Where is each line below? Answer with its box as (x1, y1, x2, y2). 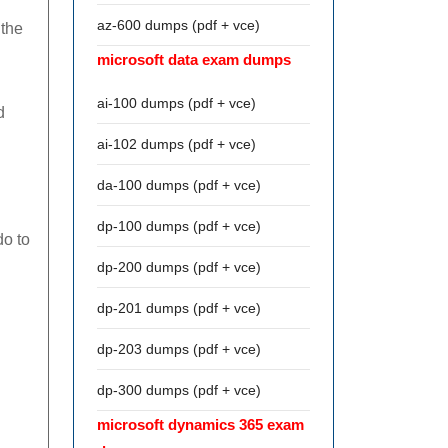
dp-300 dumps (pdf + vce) (97, 382, 261, 398)
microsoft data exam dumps (97, 51, 291, 68)
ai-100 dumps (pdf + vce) (97, 95, 256, 111)
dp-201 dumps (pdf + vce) (97, 300, 261, 316)
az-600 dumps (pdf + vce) (97, 17, 260, 33)
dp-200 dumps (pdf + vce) (97, 259, 261, 275)
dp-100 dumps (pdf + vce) (97, 218, 261, 234)
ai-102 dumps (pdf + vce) (97, 136, 256, 152)
